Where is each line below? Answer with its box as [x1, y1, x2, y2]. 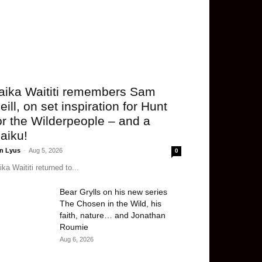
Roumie [60, 222, 88, 232]
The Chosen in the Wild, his [60, 199, 161, 208]
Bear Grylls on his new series [60, 187, 167, 196]
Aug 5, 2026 [29, 147, 63, 154]
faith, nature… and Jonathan [60, 211, 166, 220]
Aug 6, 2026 [60, 236, 94, 243]
